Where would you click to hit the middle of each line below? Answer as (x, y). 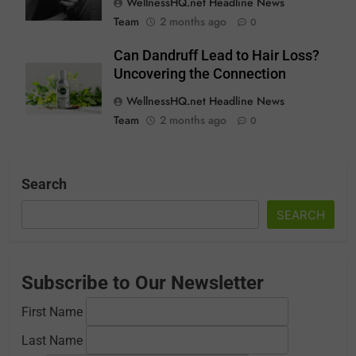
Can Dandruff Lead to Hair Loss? (217, 56)
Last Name (52, 341)
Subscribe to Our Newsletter (143, 283)
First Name (52, 312)
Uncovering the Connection (200, 74)
